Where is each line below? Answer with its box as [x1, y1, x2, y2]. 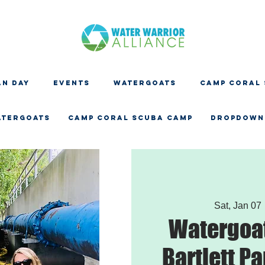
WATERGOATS [114, 79, 176, 87]
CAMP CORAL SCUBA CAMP [68, 114, 193, 122]
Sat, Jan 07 [214, 200, 261, 211]
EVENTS [53, 79, 90, 87]
